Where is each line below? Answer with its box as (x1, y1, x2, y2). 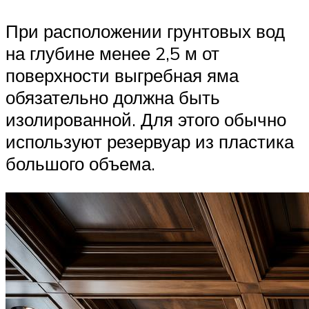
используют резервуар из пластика (6, 130, 294, 153)
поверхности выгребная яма (6, 64, 239, 87)
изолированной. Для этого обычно (6, 108, 286, 131)
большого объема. (6, 152, 155, 175)
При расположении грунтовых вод (6, 20, 285, 43)
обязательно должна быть (6, 86, 220, 109)
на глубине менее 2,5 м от (6, 42, 219, 65)
